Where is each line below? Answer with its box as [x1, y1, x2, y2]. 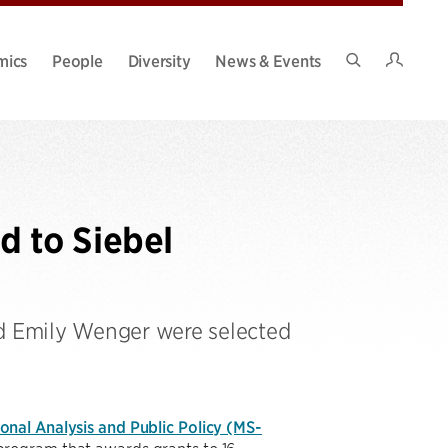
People [52, 49, 103, 70]
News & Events [215, 49, 321, 70]
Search [352, 66, 401, 87]
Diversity [127, 49, 191, 70]
